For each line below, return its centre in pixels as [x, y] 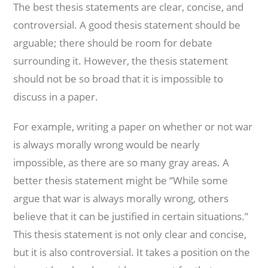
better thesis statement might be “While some [121, 180]
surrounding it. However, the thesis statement [121, 61]
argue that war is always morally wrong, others [121, 198]
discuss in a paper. [56, 97]
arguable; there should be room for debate [113, 43]
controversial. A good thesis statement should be [127, 25]
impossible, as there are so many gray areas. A [121, 162]
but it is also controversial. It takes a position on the [132, 252]
